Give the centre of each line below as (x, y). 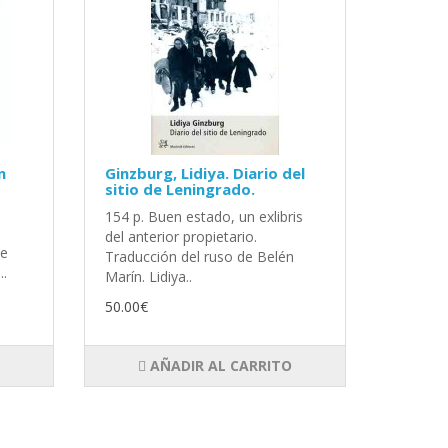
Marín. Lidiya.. (148, 276)
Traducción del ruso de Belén (199, 256)
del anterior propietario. (180, 236)
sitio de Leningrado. (179, 188)
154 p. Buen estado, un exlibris (203, 216)
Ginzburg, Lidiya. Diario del (204, 172)
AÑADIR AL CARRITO (218, 365)
